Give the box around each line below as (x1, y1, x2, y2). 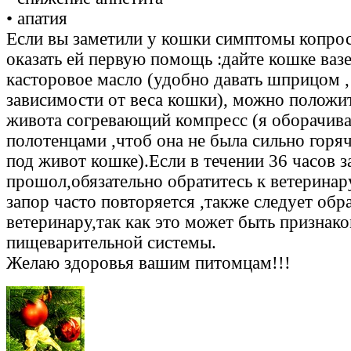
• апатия (6, 9, 67, 29)
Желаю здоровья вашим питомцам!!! (6, 253, 291, 273)
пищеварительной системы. (6, 233, 216, 253)
